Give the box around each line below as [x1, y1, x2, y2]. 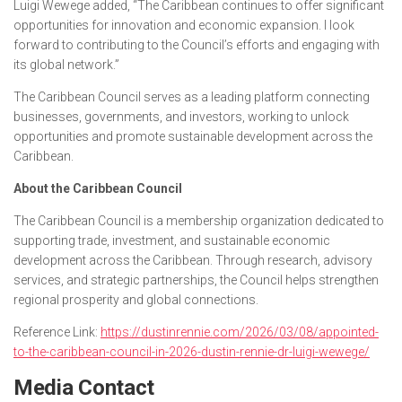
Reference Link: [13, 324, 100, 339]
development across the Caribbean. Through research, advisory [13, 252, 372, 267]
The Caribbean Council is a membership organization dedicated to [13, 213, 384, 228]
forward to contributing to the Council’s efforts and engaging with [13, 37, 380, 52]
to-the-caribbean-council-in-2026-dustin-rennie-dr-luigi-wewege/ [13, 344, 370, 359]
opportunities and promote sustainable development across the [13, 128, 372, 144]
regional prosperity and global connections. [13, 292, 258, 307]
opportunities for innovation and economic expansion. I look [13, 17, 354, 32]
